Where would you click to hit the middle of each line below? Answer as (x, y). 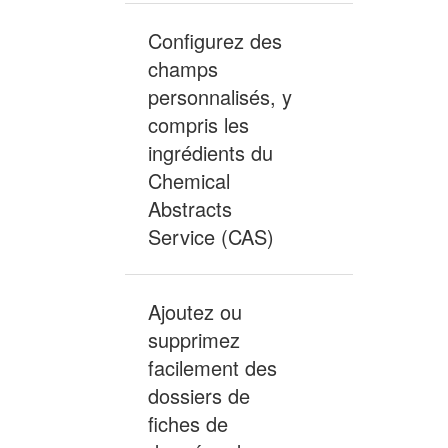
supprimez (194, 340)
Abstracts (190, 209)
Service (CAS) (211, 237)
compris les (198, 125)
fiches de (188, 424)
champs (183, 69)
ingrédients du (210, 153)
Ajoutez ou (195, 312)
